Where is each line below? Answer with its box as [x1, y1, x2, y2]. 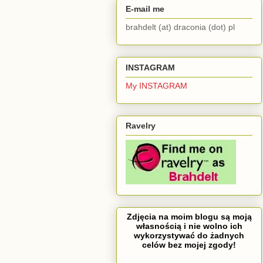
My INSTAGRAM [126, 80, 187, 90]
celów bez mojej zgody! [142, 240, 236, 250]
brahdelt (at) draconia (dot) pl [126, 22, 235, 32]
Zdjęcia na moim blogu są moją [126, 212, 252, 222]
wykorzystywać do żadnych [134, 231, 244, 241]
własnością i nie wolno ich [136, 221, 242, 231]
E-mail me [126, 4, 164, 14]
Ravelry [126, 121, 156, 131]
